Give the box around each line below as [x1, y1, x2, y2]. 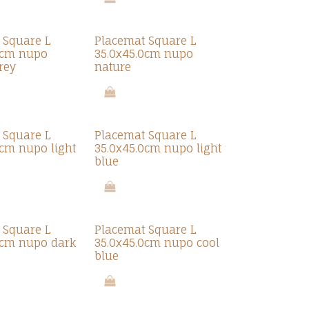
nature [94, 60, 131, 74]
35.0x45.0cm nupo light [94, 141, 221, 155]
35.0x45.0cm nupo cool [94, 236, 219, 250]
